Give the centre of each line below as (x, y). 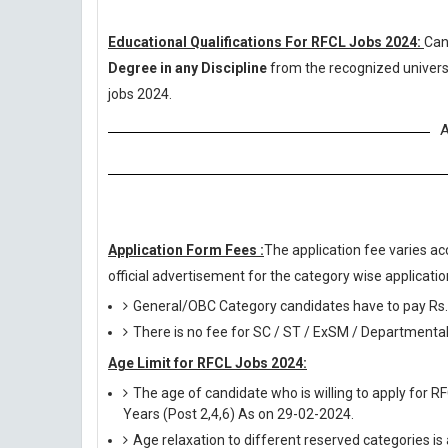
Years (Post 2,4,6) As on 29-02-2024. (238, 414)
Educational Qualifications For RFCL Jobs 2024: (266, 42)
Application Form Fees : (186, 250)
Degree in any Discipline (189, 68)
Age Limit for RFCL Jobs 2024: (207, 363)
